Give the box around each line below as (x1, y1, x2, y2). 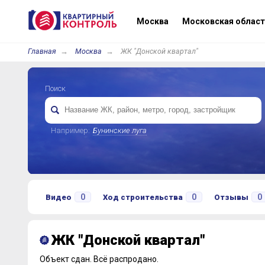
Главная (27, 47, 56, 56)
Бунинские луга (92, 126, 147, 135)
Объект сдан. (39, 254, 93, 264)
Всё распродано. (93, 254, 159, 264)
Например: (50, 126, 90, 135)
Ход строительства (102, 193, 183, 202)
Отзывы (214, 193, 248, 202)
